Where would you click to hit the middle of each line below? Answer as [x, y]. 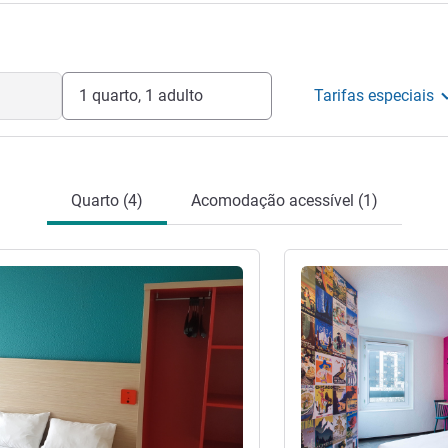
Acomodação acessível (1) [284, 200]
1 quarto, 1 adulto [140, 95]
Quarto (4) [106, 200]
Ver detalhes [338, 273]
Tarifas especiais [374, 95]
